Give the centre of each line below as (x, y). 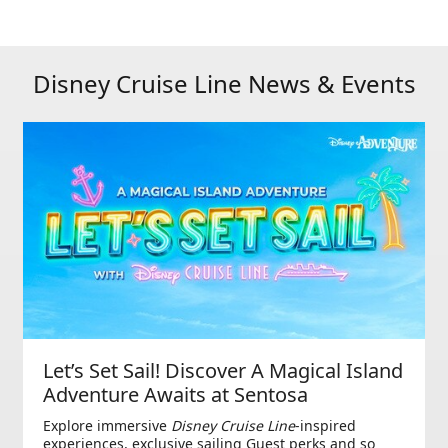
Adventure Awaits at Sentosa (175, 394)
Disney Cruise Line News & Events (224, 83)
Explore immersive (107, 425)
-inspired (325, 425)
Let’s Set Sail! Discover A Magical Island (223, 370)
